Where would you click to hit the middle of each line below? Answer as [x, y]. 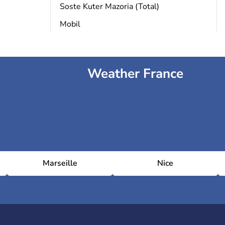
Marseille [60, 163]
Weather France [135, 74]
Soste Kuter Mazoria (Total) [109, 7]
